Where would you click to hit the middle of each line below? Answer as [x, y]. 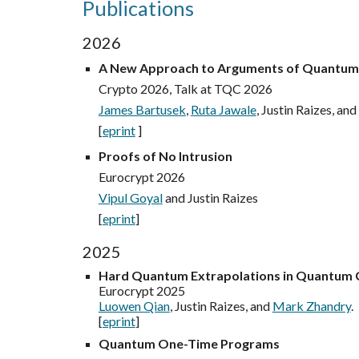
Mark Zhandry [311, 306]
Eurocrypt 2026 [141, 177]
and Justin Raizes [210, 198]
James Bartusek [142, 109]
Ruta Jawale [223, 109]
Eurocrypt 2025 [141, 290]
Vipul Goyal [130, 198]
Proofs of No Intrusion [165, 156]
